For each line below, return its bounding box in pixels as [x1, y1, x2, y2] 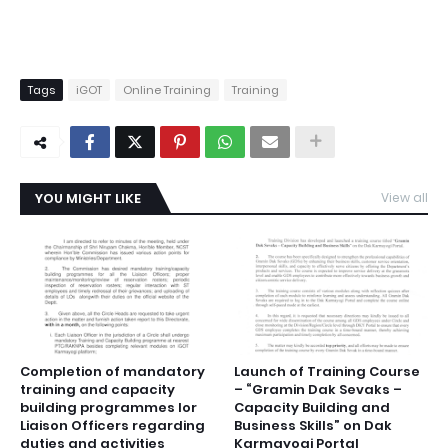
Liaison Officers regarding [20, 416, 205, 436]
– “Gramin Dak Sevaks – [234, 380, 402, 400]
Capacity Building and [234, 398, 390, 418]
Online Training [123, 82, 211, 99]
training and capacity [20, 380, 175, 400]
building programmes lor [20, 398, 197, 418]
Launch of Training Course [234, 362, 420, 382]
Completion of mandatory [20, 362, 205, 382]
